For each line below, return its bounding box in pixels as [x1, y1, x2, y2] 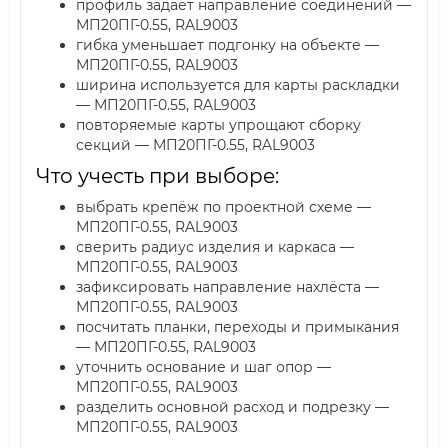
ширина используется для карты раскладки [76, 76, 400, 94]
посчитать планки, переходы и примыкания [76, 318, 399, 336]
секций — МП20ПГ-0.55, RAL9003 [76, 136, 315, 154]
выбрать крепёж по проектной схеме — [76, 198, 371, 216]
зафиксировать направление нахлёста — [76, 278, 379, 296]
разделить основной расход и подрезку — [76, 398, 389, 416]
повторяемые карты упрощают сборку [76, 116, 361, 134]
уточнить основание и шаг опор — [76, 358, 331, 376]
